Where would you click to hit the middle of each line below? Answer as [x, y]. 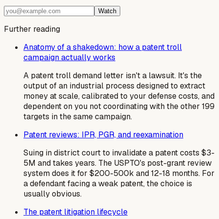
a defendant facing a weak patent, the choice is [108, 184]
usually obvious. [53, 194]
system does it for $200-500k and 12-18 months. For [119, 174]
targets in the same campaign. [78, 117]
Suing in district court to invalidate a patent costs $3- [119, 153]
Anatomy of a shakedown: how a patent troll [103, 47]
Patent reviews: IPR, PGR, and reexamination [103, 135]
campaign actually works [69, 58]
